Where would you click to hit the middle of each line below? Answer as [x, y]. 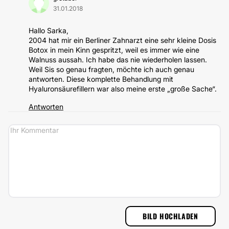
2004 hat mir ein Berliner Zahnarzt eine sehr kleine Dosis [122, 40]
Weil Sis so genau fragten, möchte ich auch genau [111, 69]
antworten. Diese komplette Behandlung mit [101, 79]
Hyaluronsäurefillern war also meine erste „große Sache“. [123, 89]
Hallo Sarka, [49, 30]
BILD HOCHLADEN [170, 216]
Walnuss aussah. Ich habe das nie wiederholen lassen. [118, 60]
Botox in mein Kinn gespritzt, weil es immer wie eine [114, 50]
